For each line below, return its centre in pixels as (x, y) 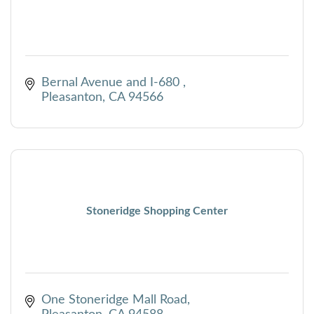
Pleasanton (71, 97)
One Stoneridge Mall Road (114, 300)
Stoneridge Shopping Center (157, 211)
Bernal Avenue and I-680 (112, 82)
